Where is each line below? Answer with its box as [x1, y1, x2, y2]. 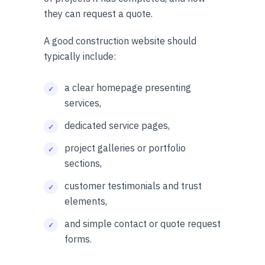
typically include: [44, 50, 116, 62]
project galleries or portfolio [64, 141, 186, 154]
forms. [64, 232, 92, 245]
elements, [64, 195, 107, 207]
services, [64, 96, 101, 109]
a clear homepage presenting [64, 81, 191, 93]
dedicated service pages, [64, 119, 170, 131]
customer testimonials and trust [64, 179, 202, 192]
